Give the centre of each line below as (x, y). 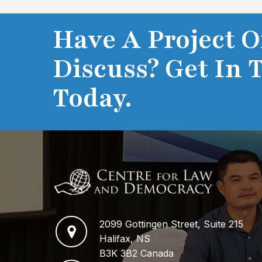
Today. (92, 98)
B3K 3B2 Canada (137, 253)
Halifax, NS (125, 239)
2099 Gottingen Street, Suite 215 (175, 224)
